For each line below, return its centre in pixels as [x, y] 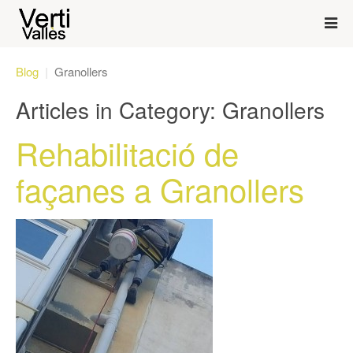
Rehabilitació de [127, 152]
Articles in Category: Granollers [170, 110]
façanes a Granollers [160, 189]
